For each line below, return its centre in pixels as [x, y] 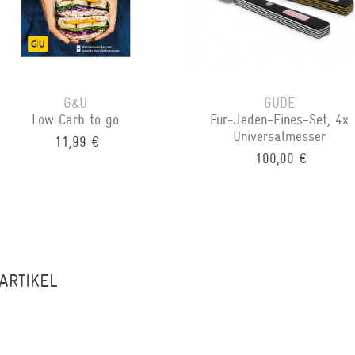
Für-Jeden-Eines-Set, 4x [280, 119]
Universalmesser [280, 136]
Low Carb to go [76, 119]
